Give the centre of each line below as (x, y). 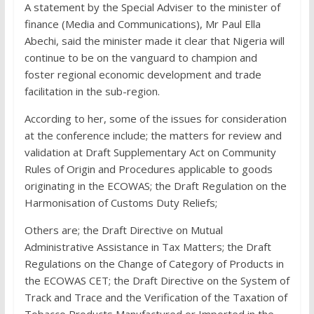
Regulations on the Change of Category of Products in (154, 264)
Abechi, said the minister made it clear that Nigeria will (154, 41)
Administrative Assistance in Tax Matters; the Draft (148, 247)
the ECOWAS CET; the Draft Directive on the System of (157, 281)
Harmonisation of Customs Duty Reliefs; (121, 203)
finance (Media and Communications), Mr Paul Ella (142, 24)
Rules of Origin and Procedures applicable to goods (148, 169)
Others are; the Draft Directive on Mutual (123, 230)
